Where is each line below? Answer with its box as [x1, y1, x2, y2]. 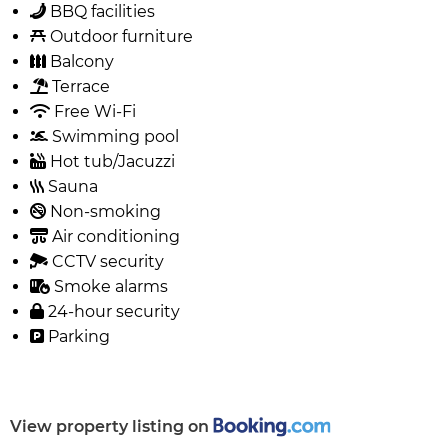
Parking [44, 326, 110, 346]
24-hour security [44, 301, 180, 321]
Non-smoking [46, 201, 161, 221]
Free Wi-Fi [50, 101, 136, 121]
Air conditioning [48, 226, 180, 246]
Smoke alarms [50, 276, 168, 296]
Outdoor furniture [46, 26, 193, 46]
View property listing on [10, 416, 213, 436]
